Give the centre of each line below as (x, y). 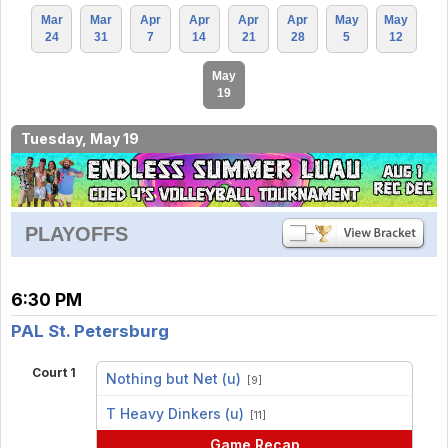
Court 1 (53, 373)
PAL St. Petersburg (90, 330)
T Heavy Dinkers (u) (174, 413)
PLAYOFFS (76, 233)
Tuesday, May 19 (80, 138)
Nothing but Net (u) (173, 379)
